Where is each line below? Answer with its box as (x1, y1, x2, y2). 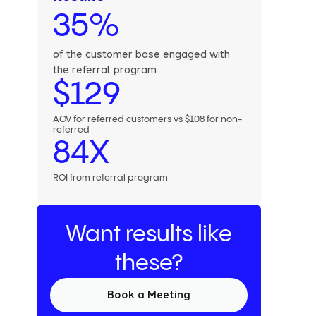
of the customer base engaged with (52, 47, 230, 61)
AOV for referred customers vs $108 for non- (52, 114, 242, 125)
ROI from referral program (52, 173, 168, 183)
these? (115, 252, 183, 276)
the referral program (52, 63, 157, 76)
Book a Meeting (107, 288, 191, 301)
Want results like (66, 223, 233, 247)
